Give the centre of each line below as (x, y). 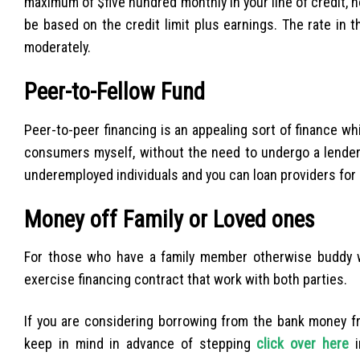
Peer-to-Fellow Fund (115, 92)
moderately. (57, 47)
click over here (303, 343)
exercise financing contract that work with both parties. (186, 280)
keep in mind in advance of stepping (141, 343)
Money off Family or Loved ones (170, 220)
